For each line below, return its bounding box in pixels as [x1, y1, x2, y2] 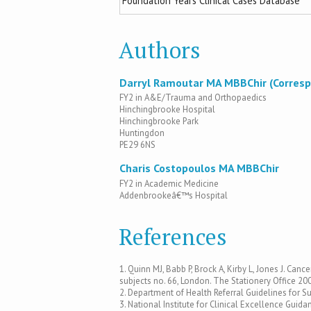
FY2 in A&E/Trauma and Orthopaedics [119, 92, 267, 104]
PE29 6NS [119, 139, 155, 151]
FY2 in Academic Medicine [119, 177, 219, 190]
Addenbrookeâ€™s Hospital [119, 189, 228, 201]
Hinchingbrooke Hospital [119, 103, 215, 116]
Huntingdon [119, 127, 165, 140]
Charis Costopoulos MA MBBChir [119, 161, 279, 176]
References [119, 221, 227, 251]
